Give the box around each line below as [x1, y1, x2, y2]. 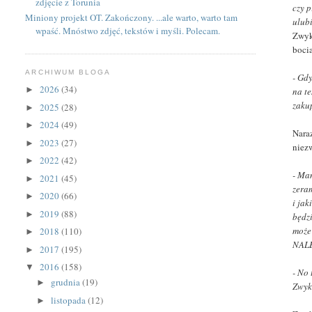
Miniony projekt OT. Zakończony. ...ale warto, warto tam [25, 11, 238, 24]
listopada [51, 293, 88, 306]
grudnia [51, 276, 83, 289]
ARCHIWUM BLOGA [25, 68, 111, 77]
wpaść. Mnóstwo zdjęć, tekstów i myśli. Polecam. [36, 24, 221, 38]
